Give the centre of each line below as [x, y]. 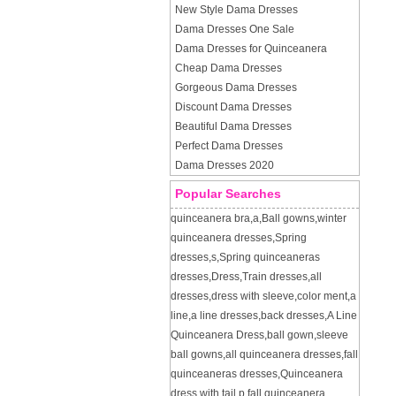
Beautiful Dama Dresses [233, 126]
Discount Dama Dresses [233, 107]
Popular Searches [228, 194]
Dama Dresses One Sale [235, 29]
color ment [322, 296]
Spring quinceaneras [270, 257]
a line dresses [225, 316]
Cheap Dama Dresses [228, 68]
